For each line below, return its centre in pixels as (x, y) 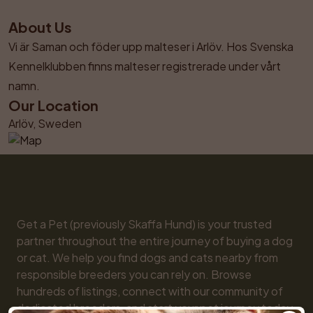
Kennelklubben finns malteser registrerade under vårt (145, 66)
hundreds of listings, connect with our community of (150, 291)
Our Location (53, 105)
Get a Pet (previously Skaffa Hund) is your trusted (144, 224)
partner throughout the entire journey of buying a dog (155, 241)
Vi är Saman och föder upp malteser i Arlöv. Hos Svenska (151, 46)
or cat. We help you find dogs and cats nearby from (147, 257)
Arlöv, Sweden (45, 123)
